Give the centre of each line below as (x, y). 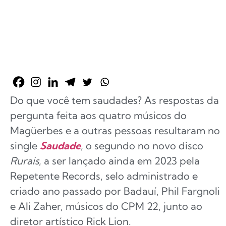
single (25, 146)
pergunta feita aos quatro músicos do (98, 115)
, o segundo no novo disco (142, 146)
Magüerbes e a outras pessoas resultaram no (115, 130)
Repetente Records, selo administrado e (104, 176)
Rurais (24, 161)
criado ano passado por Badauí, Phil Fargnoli (115, 191)
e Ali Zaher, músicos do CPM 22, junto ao (106, 206)
